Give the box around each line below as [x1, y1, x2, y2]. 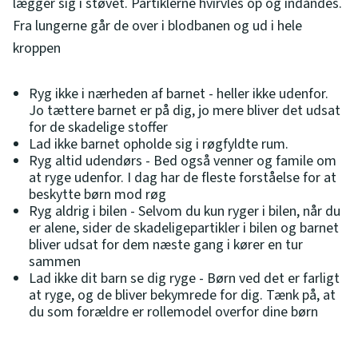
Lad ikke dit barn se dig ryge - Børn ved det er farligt [29, 268, 340, 288]
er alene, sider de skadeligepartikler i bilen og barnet [29, 217, 339, 238]
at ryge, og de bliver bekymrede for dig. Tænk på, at [29, 284, 336, 305]
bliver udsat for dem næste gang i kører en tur [29, 234, 303, 255]
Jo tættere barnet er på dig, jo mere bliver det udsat [29, 100, 340, 121]
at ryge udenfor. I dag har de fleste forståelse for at [29, 167, 336, 188]
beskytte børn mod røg [29, 184, 166, 205]
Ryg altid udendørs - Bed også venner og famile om [29, 150, 336, 171]
